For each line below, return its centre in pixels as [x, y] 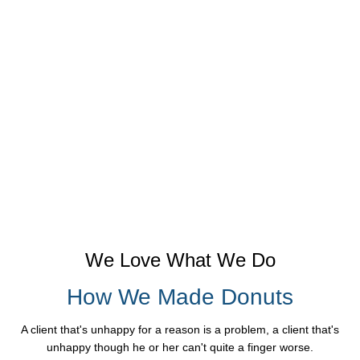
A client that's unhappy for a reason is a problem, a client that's [180, 330]
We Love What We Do [180, 260]
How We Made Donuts [180, 297]
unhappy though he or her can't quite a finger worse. [180, 348]
